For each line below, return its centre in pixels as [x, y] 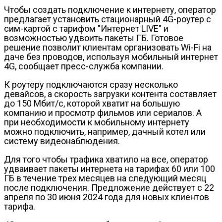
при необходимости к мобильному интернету [97, 122]
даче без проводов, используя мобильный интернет [111, 56]
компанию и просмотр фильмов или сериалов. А [103, 112]
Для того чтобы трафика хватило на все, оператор [106, 159]
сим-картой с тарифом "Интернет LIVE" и [86, 28]
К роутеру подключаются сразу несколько [91, 84]
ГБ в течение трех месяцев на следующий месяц [105, 178]
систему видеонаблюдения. [62, 141]
